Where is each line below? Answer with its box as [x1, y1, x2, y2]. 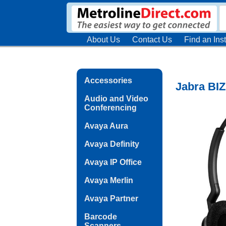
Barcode [84, 212, 117, 221]
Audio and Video [84, 94, 148, 103]
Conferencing [84, 103, 137, 112]
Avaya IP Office [84, 158, 142, 166]
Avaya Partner [84, 194, 138, 203]
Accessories [84, 76, 132, 85]
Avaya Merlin [84, 176, 133, 185]
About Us [87, 35, 120, 44]
